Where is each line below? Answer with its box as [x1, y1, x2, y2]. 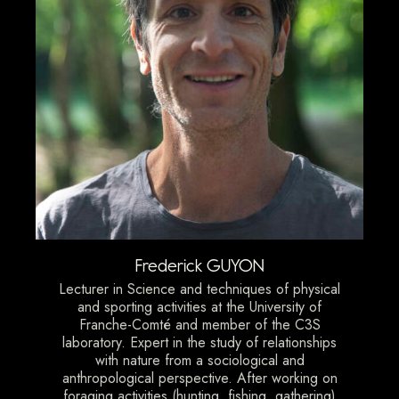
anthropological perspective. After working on [61, 368, 338, 389]
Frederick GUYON [135, 255, 264, 277]
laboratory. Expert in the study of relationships [62, 332, 337, 354]
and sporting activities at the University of [77, 297, 322, 318]
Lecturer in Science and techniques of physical [59, 279, 340, 300]
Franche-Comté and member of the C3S [78, 314, 321, 336]
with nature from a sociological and [94, 350, 305, 371]
